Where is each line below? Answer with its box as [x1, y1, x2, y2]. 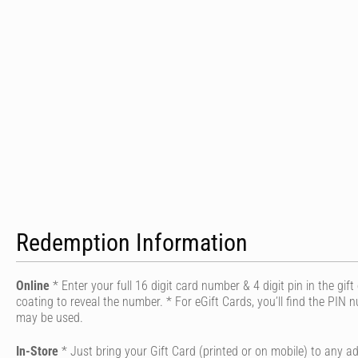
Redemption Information [16, 229, 248, 257]
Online [16, 278, 50, 293]
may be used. [16, 310, 83, 325]
